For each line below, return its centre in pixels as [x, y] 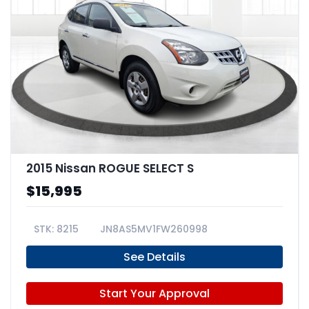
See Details [154, 257]
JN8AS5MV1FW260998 [154, 229]
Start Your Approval [154, 293]
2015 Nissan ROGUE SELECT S [110, 168]
